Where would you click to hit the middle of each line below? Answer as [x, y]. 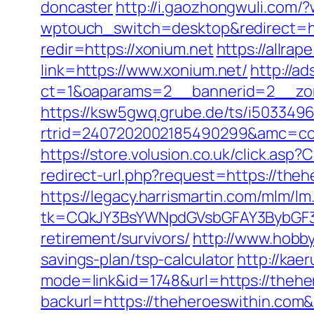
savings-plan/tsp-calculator [138, 259]
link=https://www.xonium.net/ [144, 70]
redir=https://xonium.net [127, 49]
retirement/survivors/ [115, 238]
